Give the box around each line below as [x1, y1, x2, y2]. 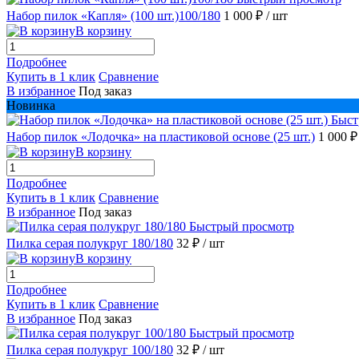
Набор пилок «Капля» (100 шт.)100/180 [6, 8, 220, 22]
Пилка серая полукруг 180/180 [6, 236, 173, 250]
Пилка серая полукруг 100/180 [6, 342, 173, 357]
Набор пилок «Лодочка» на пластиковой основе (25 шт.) [6, 129, 315, 143]
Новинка [6, 98, 55, 112]
